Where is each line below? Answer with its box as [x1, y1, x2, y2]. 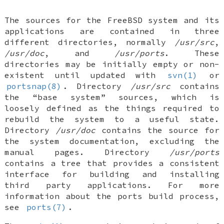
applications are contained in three [4, 25, 219, 36]
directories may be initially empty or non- [4, 58, 219, 69]
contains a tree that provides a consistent [4, 157, 219, 168]
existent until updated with [4, 69, 166, 80]
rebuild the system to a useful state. [4, 113, 219, 124]
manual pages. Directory [4, 146, 169, 157]
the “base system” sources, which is [4, 91, 219, 102]
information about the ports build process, [4, 190, 219, 201]
